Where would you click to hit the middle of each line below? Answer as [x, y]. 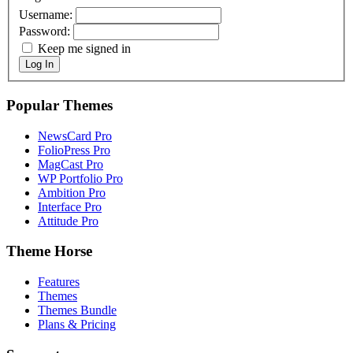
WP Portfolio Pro [80, 178]
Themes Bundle [77, 310]
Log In [39, 65]
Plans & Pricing [77, 325]
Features [59, 282]
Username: [47, 15]
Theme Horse [49, 251]
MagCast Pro [71, 164]
